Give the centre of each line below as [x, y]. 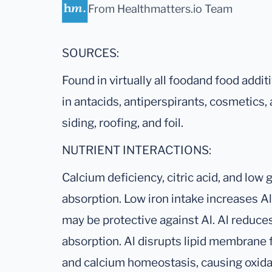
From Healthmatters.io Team [160, 8]
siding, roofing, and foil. [123, 123]
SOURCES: [90, 53]
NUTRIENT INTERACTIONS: [137, 151]
